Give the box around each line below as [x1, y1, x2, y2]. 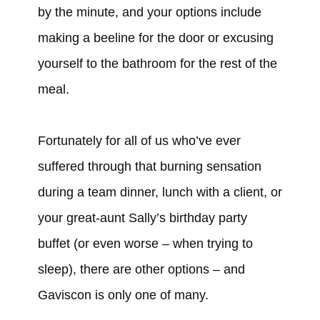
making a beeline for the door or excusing [37, 31, 274, 46]
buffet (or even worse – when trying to [37, 236, 253, 251]
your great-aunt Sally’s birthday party [37, 211, 247, 226]
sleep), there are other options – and [37, 262, 245, 277]
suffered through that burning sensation [37, 159, 261, 174]
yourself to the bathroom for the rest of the [37, 56, 277, 71]
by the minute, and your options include [37, 5, 261, 20]
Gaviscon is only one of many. [37, 288, 209, 303]
